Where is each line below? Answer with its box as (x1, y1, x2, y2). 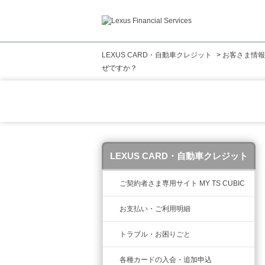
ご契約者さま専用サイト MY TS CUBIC (119, 179, 245, 188)
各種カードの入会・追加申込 (119, 256, 212, 264)
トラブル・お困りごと (119, 230, 190, 238)
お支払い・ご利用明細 (119, 205, 190, 213)
